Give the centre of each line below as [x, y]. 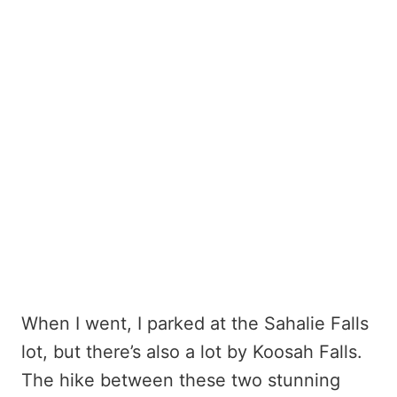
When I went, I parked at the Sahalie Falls [195, 323]
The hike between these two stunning [181, 380]
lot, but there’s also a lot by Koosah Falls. [192, 351]
